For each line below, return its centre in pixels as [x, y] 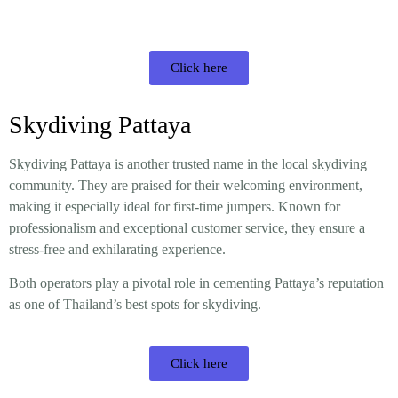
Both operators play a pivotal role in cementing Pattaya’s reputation [196, 283]
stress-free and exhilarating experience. [117, 249]
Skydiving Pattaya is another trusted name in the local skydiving [188, 163]
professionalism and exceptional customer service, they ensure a [187, 227]
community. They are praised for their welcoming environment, [186, 185]
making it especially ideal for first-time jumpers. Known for [175, 206]
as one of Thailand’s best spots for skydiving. [135, 305]
